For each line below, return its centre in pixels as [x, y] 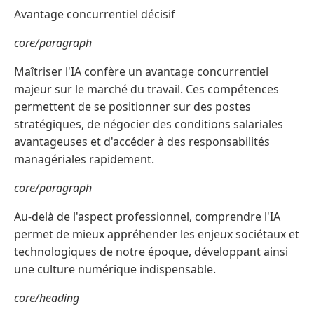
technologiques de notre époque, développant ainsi [151, 252]
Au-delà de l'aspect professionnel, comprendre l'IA [147, 217]
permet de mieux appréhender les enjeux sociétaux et [157, 234]
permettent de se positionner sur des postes [132, 107]
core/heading [47, 298]
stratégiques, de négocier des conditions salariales [149, 124]
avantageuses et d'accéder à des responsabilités [142, 142]
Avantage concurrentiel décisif [95, 14]
